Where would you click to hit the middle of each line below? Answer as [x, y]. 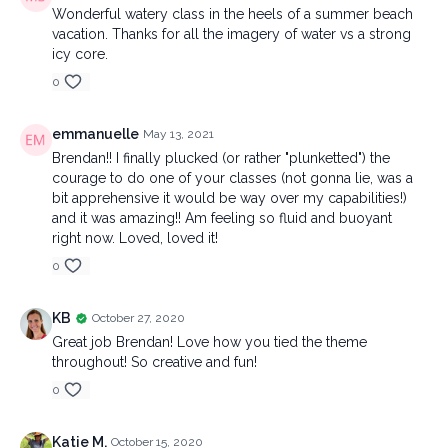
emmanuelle [95, 134]
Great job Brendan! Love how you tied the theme [209, 342]
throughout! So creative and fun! [154, 362]
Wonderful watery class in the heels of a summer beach [232, 14]
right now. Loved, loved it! [135, 238]
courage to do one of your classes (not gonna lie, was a [232, 178]
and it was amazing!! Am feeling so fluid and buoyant [222, 218]
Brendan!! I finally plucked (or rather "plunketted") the [221, 158]
